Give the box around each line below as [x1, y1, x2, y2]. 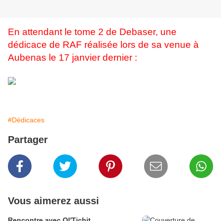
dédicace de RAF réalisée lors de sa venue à [8, 39, 199, 50]
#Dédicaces [8, 116, 44, 124]
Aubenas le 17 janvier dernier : [8, 52, 137, 63]
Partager [8, 134, 48, 146]
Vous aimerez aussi [8, 195, 99, 207]
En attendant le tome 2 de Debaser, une [8, 27, 177, 37]
